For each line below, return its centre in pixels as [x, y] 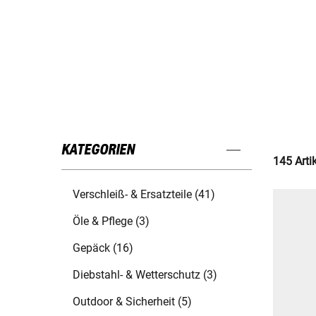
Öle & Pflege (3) [111, 221]
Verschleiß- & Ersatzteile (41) [144, 195]
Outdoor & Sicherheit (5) [132, 302]
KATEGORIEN [98, 151]
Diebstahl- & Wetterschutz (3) [145, 275]
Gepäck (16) [103, 248]
